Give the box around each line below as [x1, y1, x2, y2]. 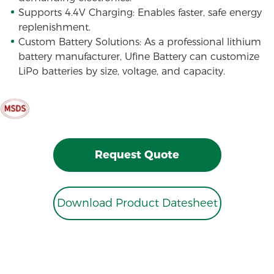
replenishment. [18, 21, 91, 34]
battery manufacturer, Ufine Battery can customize [18, 51, 259, 63]
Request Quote [95, 148, 179, 162]
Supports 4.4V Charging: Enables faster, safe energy [18, 7, 262, 19]
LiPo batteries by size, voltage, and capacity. [18, 65, 225, 78]
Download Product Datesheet [56, 196, 218, 210]
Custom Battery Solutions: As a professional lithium [18, 36, 261, 48]
